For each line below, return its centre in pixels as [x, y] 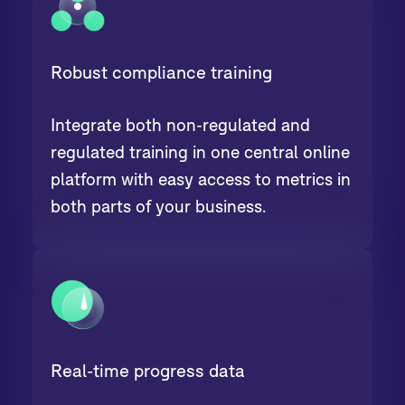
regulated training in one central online [201, 151]
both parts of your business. [159, 205]
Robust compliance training [162, 71]
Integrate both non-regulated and [181, 124]
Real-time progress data [148, 370]
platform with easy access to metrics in [201, 178]
